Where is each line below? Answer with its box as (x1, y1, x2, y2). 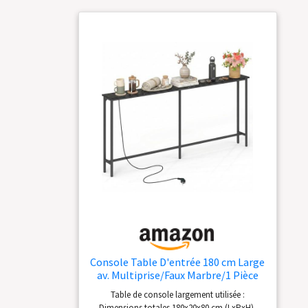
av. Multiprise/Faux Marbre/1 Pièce (96, 268, 258, 283)
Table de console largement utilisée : (110, 288, 245, 300)
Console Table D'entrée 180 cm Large (90, 255, 265, 269)
